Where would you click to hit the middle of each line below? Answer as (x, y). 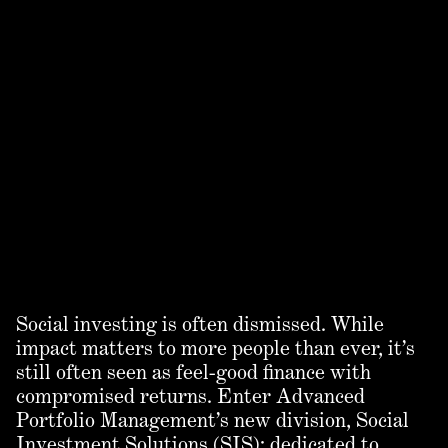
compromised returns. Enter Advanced (190, 396)
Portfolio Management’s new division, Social (212, 420)
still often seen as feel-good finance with (193, 372)
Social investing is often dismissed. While (200, 324)
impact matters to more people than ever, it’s (215, 348)
